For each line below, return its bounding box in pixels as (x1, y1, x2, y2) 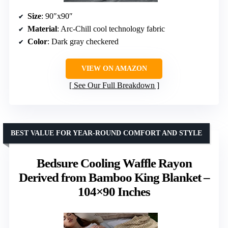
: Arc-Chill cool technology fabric (57, 24, 165, 33)
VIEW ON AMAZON (81, 64, 147, 72)
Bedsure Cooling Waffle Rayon (36, 156, 192, 170)
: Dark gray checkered (47, 37, 119, 46)
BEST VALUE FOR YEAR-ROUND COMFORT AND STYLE (11, 129, 202, 137)
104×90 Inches (78, 184, 150, 198)
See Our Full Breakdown (73, 80, 155, 90)
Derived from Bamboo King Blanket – (18, 170, 210, 184)
